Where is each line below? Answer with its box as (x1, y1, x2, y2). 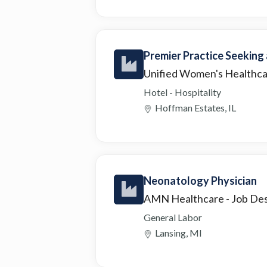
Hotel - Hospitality (144, 86, 221, 98)
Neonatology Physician (144, 173, 257, 187)
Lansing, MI (155, 226, 202, 238)
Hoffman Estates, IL (155, 101, 236, 113)
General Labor (144, 211, 202, 223)
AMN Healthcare (144, 191, 226, 205)
